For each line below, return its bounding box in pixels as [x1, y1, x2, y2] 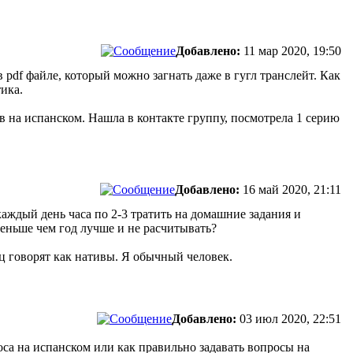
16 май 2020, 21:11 [240, 183, 344, 196]
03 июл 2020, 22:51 [236, 312, 344, 325]
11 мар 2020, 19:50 [240, 44, 344, 58]
